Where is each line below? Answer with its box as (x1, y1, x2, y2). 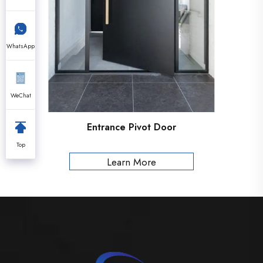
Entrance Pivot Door (87, 120, 176, 134)
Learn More (107, 155, 156, 169)
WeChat (10, 91, 31, 100)
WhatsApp (6, 42, 35, 50)
